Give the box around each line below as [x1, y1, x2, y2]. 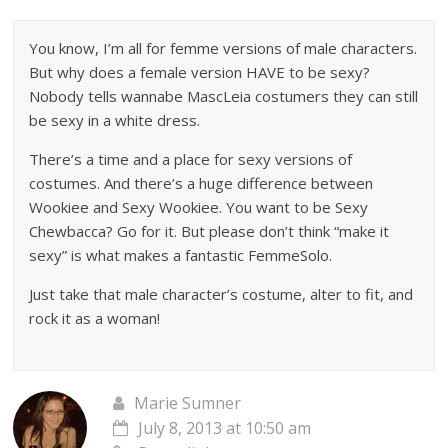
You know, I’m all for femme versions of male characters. [29, 37, 418, 58]
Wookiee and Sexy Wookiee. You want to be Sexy [29, 196, 369, 217]
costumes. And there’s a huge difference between [29, 172, 374, 193]
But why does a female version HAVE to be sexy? [29, 61, 371, 82]
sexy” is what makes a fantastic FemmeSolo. [29, 244, 333, 265]
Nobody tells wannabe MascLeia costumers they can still [29, 85, 419, 106]
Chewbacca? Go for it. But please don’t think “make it [29, 220, 390, 241]
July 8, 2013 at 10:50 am [138, 416, 312, 439]
